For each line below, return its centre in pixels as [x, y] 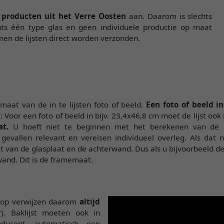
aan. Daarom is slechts [169, 16]
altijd [90, 201]
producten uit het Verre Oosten [64, 16]
